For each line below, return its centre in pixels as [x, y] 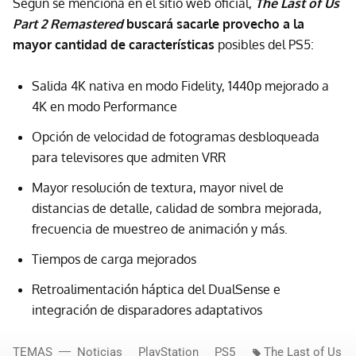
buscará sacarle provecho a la [215, 23]
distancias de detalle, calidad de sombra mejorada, [177, 208]
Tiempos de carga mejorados [114, 259]
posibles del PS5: [264, 44]
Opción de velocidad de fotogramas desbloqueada [176, 136]
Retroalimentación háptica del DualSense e [156, 289]
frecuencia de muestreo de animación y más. [160, 228]
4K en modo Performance [104, 106]
